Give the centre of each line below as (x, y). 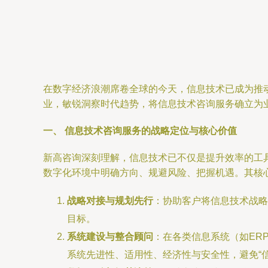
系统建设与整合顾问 (110, 237)
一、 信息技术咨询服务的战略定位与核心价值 (140, 131)
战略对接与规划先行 (110, 201)
